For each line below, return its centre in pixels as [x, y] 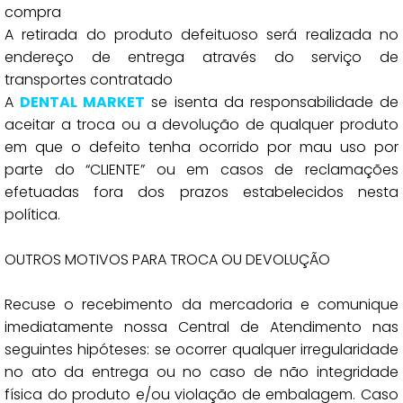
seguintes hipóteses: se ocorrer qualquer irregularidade [201, 349]
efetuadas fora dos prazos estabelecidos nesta [201, 192]
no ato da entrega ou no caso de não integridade [201, 372]
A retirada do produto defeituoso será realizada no [201, 35]
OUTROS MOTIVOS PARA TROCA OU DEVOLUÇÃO [167, 260]
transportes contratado [89, 80]
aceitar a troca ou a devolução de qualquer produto [201, 125]
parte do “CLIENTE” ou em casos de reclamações [201, 170]
